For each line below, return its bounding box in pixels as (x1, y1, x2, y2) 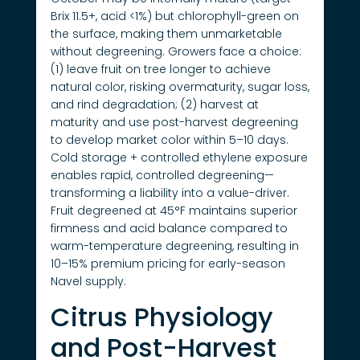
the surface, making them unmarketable (50, 26, 282, 43)
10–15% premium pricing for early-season (50, 256, 285, 272)
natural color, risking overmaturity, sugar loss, (50, 79, 309, 96)
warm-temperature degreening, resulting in (50, 238, 299, 255)
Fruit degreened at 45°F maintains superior (50, 202, 297, 219)
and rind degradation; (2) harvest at (50, 96, 259, 113)
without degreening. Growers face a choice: (50, 43, 301, 60)
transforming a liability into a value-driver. (50, 185, 289, 202)
